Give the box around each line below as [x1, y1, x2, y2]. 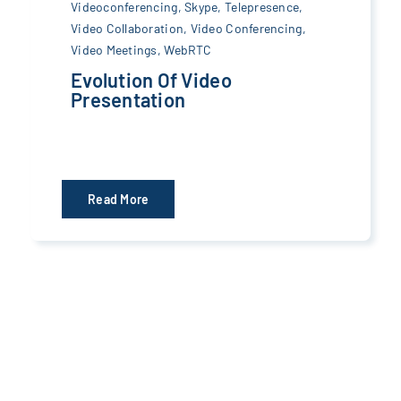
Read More [87, 192, 149, 208]
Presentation [70, 87, 186, 111]
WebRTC [164, 41, 211, 57]
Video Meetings [70, 41, 158, 57]
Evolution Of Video [70, 67, 232, 91]
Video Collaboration [70, 20, 184, 36]
